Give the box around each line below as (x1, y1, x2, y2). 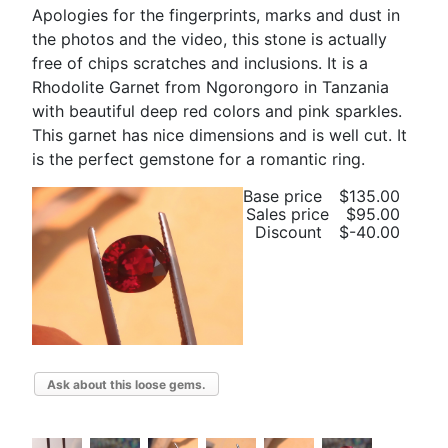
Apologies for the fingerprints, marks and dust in (32, 5, 400, 25)
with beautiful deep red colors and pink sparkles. (32, 101, 402, 121)
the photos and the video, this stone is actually (32, 29, 387, 49)
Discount (255, 222, 328, 242)
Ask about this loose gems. (47, 377, 206, 393)
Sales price (246, 204, 335, 224)
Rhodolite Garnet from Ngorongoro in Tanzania (32, 77, 389, 97)
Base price (243, 186, 328, 206)
